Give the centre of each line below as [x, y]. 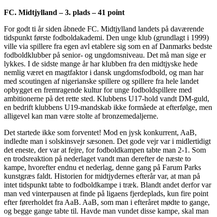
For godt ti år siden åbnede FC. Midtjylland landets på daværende [104, 29]
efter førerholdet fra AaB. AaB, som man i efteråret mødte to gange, [107, 202]
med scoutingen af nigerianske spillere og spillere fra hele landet [101, 81]
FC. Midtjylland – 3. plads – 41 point [64, 13]
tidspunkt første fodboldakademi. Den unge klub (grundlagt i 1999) [106, 38]
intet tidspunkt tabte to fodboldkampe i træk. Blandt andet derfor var [108, 185]
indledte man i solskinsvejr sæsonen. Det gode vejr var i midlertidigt [107, 141]
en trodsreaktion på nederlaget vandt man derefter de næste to [97, 159]
